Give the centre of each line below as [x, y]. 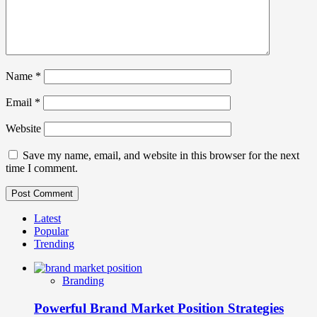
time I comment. [42, 168]
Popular [51, 231]
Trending [54, 244]
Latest [47, 219]
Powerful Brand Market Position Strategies [159, 308]
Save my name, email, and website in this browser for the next [161, 156]
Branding [83, 281]
